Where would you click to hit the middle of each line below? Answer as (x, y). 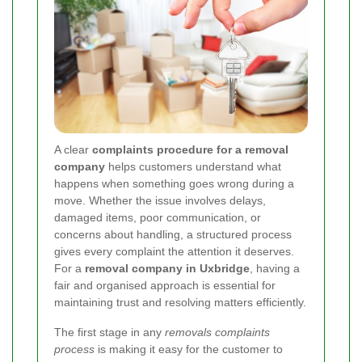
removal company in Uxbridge (167, 269)
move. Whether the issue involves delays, (160, 201)
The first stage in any (109, 333)
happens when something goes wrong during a (174, 184)
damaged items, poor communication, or (158, 218)
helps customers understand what (193, 167)
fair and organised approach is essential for (165, 286)
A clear (73, 150)
